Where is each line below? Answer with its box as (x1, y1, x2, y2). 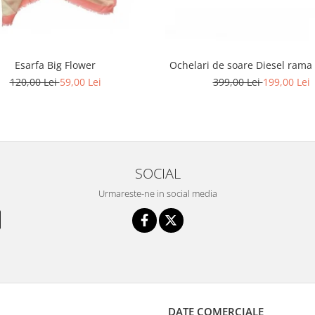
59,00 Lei (59, 75, 101, 89)
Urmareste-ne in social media (98, 187, 217, 200)
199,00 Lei (262, 75, 310, 89)
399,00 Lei (212, 75, 263, 89)
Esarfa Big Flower (15, 58, 96, 72)
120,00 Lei (9, 75, 60, 89)
